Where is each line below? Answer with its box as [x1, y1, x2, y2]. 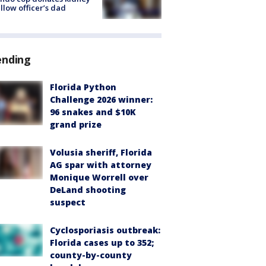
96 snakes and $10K [50, 106, 136, 118]
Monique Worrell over [50, 171, 148, 183]
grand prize [50, 118, 102, 130]
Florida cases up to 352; [50, 236, 154, 248]
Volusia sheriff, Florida [50, 146, 152, 158]
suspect [50, 196, 85, 208]
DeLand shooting [50, 183, 126, 195]
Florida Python [50, 81, 116, 93]
